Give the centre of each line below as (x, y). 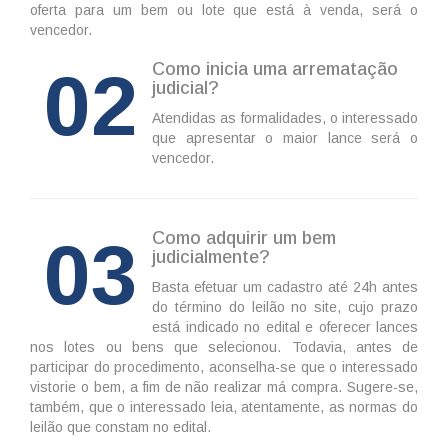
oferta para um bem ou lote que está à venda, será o (224, 10)
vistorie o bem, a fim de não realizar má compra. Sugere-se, (224, 387)
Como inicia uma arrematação (275, 69)
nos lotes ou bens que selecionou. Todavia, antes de (224, 347)
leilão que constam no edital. (120, 427)
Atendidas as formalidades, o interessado (285, 118)
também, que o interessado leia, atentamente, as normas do (224, 407)
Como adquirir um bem (244, 238)
